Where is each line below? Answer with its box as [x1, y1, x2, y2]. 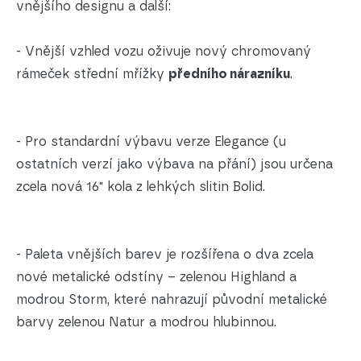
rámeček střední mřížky [16, 66, 168, 82]
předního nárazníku [168, 66, 290, 82]
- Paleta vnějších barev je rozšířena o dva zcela [16, 247, 313, 263]
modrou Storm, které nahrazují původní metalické [16, 292, 327, 308]
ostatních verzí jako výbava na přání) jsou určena [16, 156, 333, 172]
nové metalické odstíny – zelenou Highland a [16, 269, 297, 285]
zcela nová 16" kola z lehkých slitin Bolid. [16, 179, 265, 195]
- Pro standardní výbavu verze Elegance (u [16, 134, 286, 150]
